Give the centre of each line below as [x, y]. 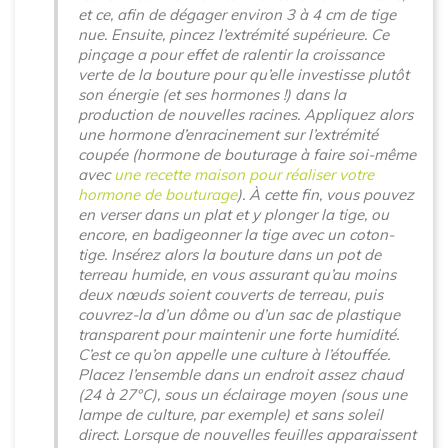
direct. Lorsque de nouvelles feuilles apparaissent [247, 434]
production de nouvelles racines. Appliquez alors [245, 114]
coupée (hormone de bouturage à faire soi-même [247, 154]
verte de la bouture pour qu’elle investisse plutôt [243, 74]
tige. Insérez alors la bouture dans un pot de [229, 254]
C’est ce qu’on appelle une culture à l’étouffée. [234, 354]
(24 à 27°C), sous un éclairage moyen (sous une [242, 394]
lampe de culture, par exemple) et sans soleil [230, 414]
